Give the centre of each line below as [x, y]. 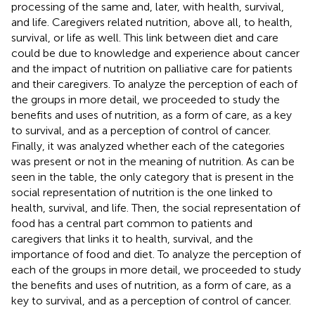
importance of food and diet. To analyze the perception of [156, 254]
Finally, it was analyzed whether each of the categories [148, 146]
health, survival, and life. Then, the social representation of [156, 207]
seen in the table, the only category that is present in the [153, 176]
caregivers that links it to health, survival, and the [132, 238]
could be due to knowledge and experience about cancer [155, 53]
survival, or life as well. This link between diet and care [145, 37]
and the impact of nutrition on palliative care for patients [152, 68]
